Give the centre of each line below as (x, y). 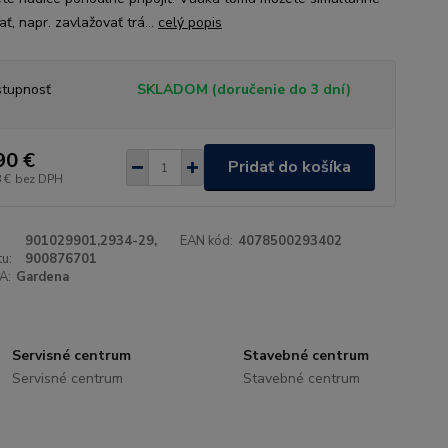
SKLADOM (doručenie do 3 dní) (243, 89)
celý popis (189, 22)
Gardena (42, 277)
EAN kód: (207, 241)
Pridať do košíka (289, 167)
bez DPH (38, 178)
